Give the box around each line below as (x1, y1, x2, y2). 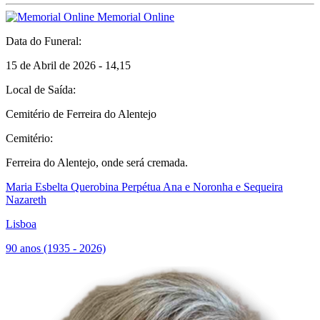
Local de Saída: (6, 84, 76, 96)
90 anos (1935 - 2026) (6, 242, 106, 254)
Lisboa (6, 218, 36, 230)
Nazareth (6, 194, 46, 206)
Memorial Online (94, 11, 174, 23)
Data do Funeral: (6, 35, 81, 47)
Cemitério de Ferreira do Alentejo (6, 108, 156, 120)
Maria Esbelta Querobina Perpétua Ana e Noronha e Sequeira (6, 181, 283, 193)
